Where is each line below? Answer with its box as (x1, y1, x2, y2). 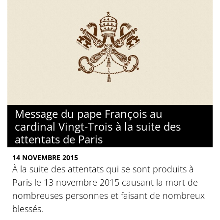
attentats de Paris (15, 132, 103, 147)
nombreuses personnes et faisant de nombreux (12, 190, 205, 202)
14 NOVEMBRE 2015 (12, 153, 78, 163)
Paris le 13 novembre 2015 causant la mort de (12, 176, 198, 189)
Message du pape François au (15, 106, 163, 121)
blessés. (12, 203, 43, 215)
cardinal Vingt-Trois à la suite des (15, 119, 181, 134)
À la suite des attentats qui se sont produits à (12, 163, 194, 175)
